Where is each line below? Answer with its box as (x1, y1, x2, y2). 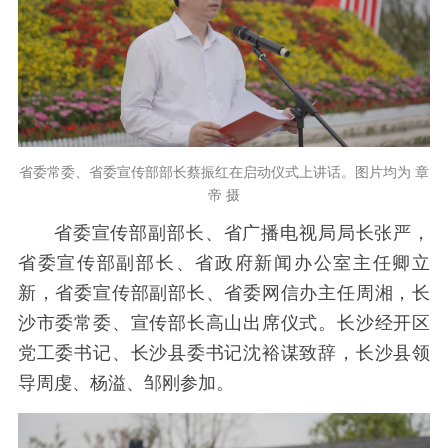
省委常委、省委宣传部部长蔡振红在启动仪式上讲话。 (19, 164, 355, 181)
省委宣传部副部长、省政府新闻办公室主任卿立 (17, 253, 431, 274)
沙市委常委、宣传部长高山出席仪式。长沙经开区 (17, 313, 431, 334)
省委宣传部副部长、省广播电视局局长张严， (53, 223, 431, 244)
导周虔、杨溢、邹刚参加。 (17, 373, 257, 394)
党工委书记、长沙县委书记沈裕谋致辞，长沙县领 (17, 343, 431, 364)
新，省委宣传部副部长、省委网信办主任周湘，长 (17, 283, 431, 304)
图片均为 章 (355, 164, 429, 181)
